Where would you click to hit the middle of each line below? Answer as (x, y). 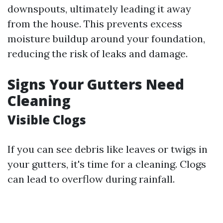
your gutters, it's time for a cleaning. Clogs (107, 164)
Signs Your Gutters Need (96, 84)
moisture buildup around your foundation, (106, 39)
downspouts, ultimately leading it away (99, 9)
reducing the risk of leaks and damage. (98, 54)
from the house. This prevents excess (95, 24)
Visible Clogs (47, 120)
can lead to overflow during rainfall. (91, 179)
